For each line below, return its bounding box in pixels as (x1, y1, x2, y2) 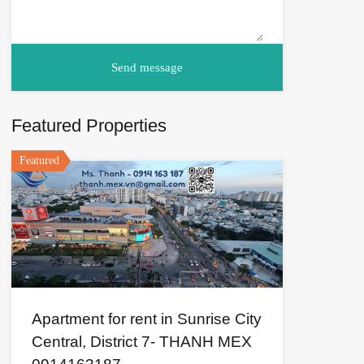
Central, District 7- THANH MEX (31, 333, 252, 351)
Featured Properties (11, 115, 167, 136)
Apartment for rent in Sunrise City (31, 310, 262, 328)
